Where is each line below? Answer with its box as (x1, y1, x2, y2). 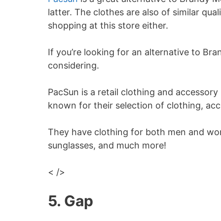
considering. (48, 60, 99, 71)
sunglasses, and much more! (48, 140, 166, 150)
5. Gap (48, 192, 93, 210)
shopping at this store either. (48, 20, 168, 31)
